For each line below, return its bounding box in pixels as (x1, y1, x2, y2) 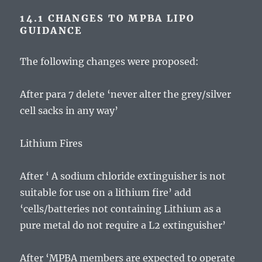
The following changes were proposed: (20, 56, 199, 68)
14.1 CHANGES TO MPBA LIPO (20, 12, 195, 25)
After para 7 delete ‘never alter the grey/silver (20, 88, 232, 101)
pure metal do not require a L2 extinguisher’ (20, 219, 226, 232)
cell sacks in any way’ (20, 105, 119, 117)
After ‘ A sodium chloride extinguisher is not (20, 170, 226, 182)
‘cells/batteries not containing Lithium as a (20, 203, 222, 215)
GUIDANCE (20, 25, 83, 37)
